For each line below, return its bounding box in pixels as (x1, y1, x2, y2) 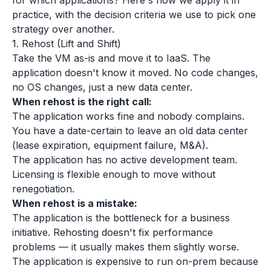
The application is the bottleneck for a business (12, 212, 230, 224)
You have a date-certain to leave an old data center (12, 125, 248, 137)
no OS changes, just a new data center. (12, 81, 192, 93)
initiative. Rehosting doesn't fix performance (12, 226, 213, 238)
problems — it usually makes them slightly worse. (12, 241, 239, 253)
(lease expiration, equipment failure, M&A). (12, 139, 208, 151)
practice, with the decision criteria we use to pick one (12, 8, 256, 21)
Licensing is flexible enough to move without (12, 168, 215, 180)
